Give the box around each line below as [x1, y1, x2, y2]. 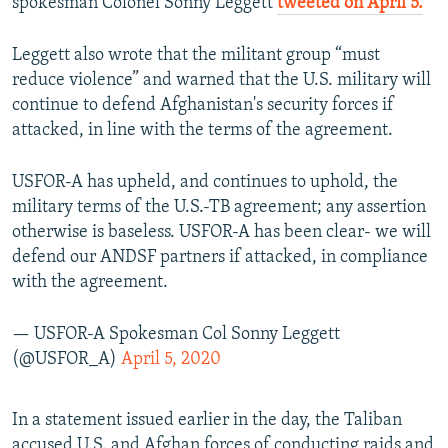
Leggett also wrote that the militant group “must [12, 46, 380, 66]
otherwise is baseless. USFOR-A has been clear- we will [12, 223, 431, 243]
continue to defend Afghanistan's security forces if [12, 96, 394, 116]
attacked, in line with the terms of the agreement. [12, 121, 393, 141]
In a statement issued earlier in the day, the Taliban [12, 411, 402, 431]
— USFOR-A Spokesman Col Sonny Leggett [12, 325, 340, 345]
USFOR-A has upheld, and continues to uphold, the [12, 173, 398, 193]
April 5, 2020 [121, 350, 221, 370]
